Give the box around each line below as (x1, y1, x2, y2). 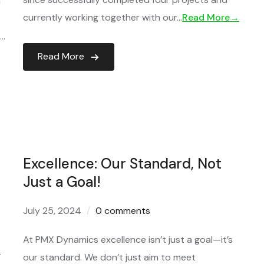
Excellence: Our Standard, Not (23, 154, 222, 173)
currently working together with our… (23, 11, 182, 24)
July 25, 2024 (23, 204, 81, 217)
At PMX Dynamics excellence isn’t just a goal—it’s (23, 233, 233, 246)
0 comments (95, 204, 150, 217)
